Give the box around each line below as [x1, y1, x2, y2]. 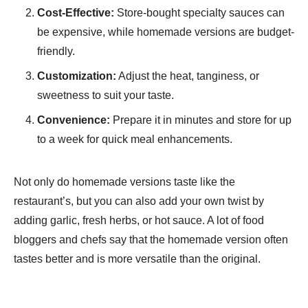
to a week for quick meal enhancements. [37, 133, 232, 145]
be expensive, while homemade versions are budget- [37, 25, 294, 38]
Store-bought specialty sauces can [114, 6, 285, 19]
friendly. [37, 45, 75, 57]
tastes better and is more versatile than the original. [14, 252, 261, 265]
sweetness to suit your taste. [37, 89, 174, 101]
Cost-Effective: [37, 6, 114, 19]
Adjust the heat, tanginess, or [116, 69, 259, 82]
